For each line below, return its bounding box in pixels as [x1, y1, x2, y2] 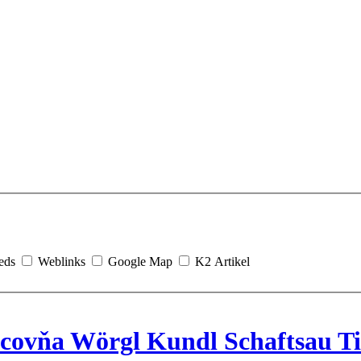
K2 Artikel [195, 255, 250, 269]
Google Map [108, 255, 176, 269]
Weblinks [38, 255, 89, 269]
